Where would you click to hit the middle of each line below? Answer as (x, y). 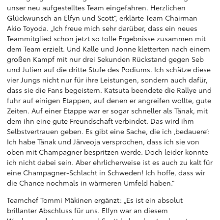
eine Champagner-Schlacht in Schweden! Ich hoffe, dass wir (106, 172)
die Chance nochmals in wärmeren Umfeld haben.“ (91, 183)
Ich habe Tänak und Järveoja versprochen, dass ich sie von (103, 141)
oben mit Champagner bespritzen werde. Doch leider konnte (108, 152)
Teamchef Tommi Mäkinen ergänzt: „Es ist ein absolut (95, 200)
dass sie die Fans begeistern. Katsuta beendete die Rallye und (109, 90)
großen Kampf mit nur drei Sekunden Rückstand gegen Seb (105, 59)
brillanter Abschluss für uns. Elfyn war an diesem (87, 210)
